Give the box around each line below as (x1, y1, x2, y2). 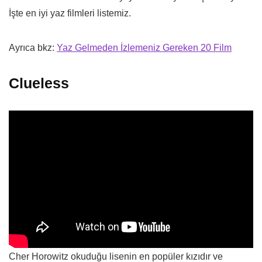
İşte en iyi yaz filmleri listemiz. (9, 8, 131, 19)
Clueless (9, 75, 69, 92)
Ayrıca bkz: (9, 43, 57, 53)
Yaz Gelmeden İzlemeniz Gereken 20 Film (57, 43, 232, 53)
